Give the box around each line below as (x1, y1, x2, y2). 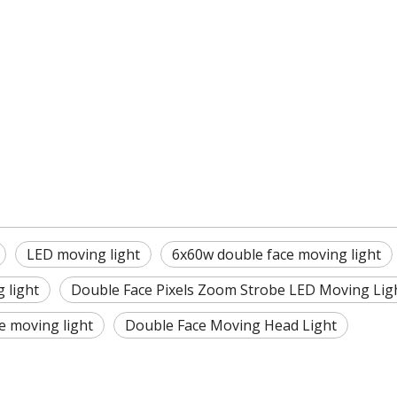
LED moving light (27, 244, 140, 264)
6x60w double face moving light (172, 244, 381, 264)
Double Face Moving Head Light (125, 315, 337, 335)
